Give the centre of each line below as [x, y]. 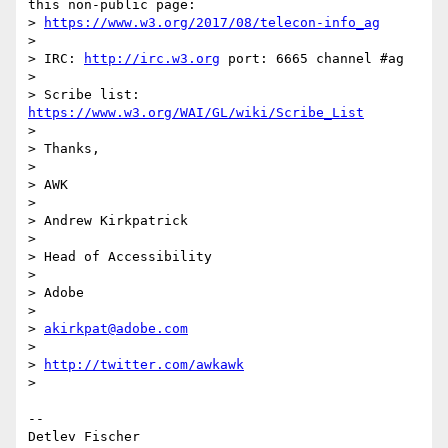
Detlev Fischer [84, 437]
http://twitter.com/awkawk [144, 365]
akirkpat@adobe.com [116, 329]
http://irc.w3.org [152, 59]
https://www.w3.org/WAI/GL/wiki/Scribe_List [196, 113]
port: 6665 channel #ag [312, 59]
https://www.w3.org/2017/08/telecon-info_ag [212, 23]
